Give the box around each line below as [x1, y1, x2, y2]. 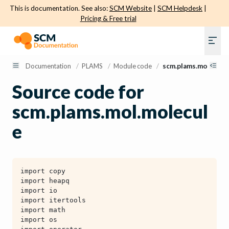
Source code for [12, 80, 144, 103]
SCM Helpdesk [157, 4, 202, 12]
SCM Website [109, 4, 152, 12]
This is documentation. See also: [10, 4, 109, 12]
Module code [113, 61, 152, 70]
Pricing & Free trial [80, 14, 136, 22]
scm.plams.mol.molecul [12, 100, 208, 123]
